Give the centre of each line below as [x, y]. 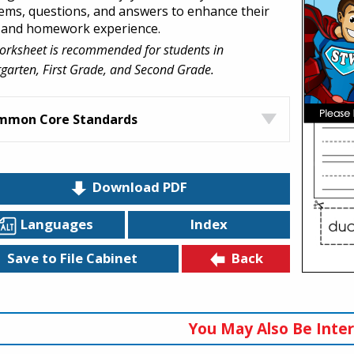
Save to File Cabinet [72, 258]
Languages [56, 224]
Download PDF [139, 187]
